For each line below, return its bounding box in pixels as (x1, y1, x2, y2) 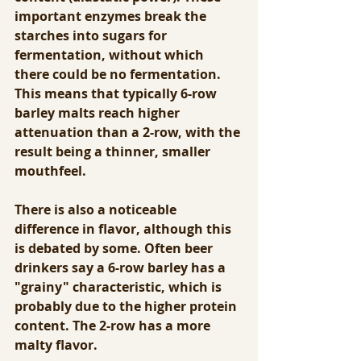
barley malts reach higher (15, 104, 183, 122)
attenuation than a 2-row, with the (15, 123, 243, 142)
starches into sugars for (15, 27, 170, 45)
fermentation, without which (15, 46, 207, 64)
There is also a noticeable (15, 201, 180, 219)
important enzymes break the (15, 7, 210, 26)
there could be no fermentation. (15, 65, 227, 84)
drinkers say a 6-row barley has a (15, 259, 229, 277)
